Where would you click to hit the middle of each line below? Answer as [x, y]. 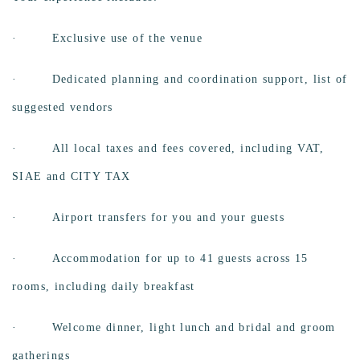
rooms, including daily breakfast [104, 287]
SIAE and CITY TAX [72, 177]
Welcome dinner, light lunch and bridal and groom [194, 328]
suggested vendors [63, 108]
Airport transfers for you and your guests [168, 218]
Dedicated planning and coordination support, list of [200, 80]
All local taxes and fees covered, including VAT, [188, 149]
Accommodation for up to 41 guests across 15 [180, 259]
